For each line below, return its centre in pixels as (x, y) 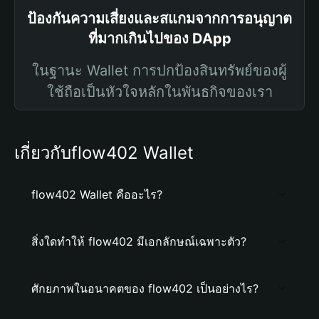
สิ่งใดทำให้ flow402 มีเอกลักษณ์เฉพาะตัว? (139, 241)
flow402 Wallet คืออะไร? (97, 194)
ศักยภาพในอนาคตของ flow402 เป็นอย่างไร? (145, 288)
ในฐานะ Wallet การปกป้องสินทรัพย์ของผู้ (159, 70)
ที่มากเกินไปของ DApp (159, 38)
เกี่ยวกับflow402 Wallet (104, 153)
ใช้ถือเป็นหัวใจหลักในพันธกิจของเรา (159, 92)
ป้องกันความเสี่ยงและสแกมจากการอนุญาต (159, 19)
